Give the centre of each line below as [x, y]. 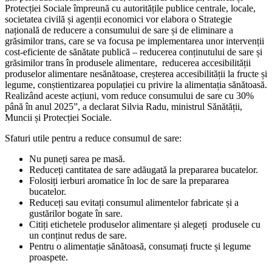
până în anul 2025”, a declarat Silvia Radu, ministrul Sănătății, [124, 107]
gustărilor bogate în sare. [76, 214]
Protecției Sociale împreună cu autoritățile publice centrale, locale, [130, 8]
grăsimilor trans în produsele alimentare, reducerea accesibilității [128, 63]
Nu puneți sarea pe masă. [77, 159]
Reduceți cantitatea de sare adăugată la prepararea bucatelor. [144, 170]
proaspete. [49, 257]
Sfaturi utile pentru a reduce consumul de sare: [93, 138]
